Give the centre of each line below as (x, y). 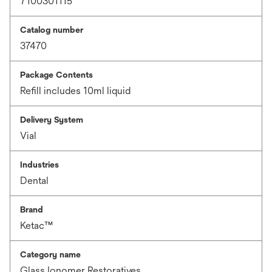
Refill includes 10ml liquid (75, 91)
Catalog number (52, 30)
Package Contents (56, 75)
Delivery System (52, 120)
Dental (34, 181)
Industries (39, 165)
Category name (50, 254)
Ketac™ (36, 226)
